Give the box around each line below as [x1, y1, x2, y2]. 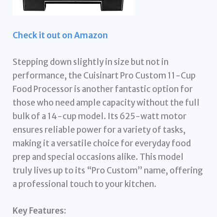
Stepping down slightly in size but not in [13, 57, 169, 68]
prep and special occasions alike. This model [13, 152, 184, 163]
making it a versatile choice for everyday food [13, 138, 191, 149]
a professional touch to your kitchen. [13, 179, 157, 190]
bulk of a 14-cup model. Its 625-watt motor [13, 111, 187, 122]
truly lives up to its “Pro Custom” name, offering [13, 165, 203, 176]
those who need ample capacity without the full [13, 97, 200, 108]
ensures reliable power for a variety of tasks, [13, 124, 186, 136]
